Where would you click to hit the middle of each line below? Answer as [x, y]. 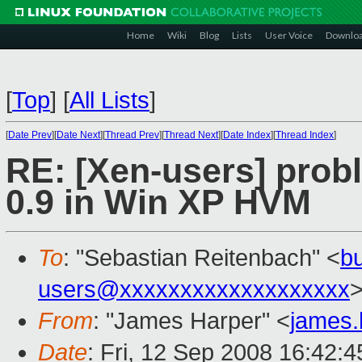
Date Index [247, 135]
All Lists [109, 100]
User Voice [289, 35]
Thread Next [191, 135]
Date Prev [30, 135]
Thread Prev [132, 135]
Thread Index [305, 135]
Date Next [78, 135]
